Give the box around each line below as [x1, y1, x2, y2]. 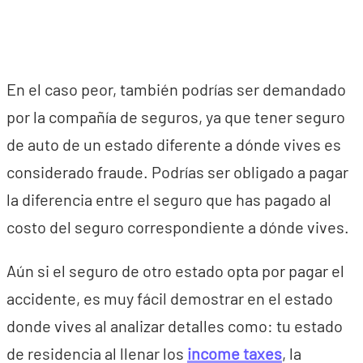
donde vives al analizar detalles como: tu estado [6, 316, 343, 335]
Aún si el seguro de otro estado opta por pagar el [6, 261, 344, 280]
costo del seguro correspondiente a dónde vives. [6, 217, 349, 237]
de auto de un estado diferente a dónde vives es [6, 135, 341, 154]
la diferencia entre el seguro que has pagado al [6, 190, 331, 209]
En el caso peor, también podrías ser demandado [6, 79, 346, 99]
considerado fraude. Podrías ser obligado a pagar [6, 162, 348, 181]
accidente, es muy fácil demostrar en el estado [6, 288, 333, 308]
